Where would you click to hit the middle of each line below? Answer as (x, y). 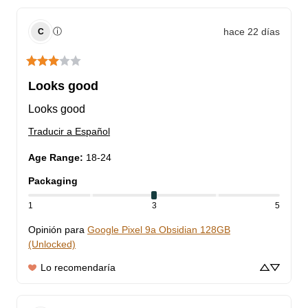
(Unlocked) (52, 244)
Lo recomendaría (78, 268)
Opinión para (56, 230)
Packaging (53, 181)
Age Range (54, 158)
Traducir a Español (69, 132)
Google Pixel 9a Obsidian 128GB (159, 230)
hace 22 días (252, 31)
